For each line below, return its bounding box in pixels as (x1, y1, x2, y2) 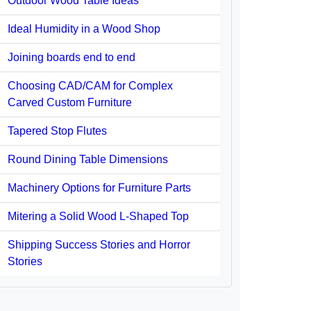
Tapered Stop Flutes (8, 125, 107, 137)
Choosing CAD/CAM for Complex (8, 80, 173, 92)
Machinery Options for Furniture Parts (8, 182, 191, 194)
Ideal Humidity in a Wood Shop (8, 23, 160, 35)
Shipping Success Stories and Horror (8, 239, 190, 251)
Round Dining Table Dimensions (8, 153, 168, 165)
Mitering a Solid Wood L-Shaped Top (8, 210, 189, 222)
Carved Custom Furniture (8, 96, 132, 108)
